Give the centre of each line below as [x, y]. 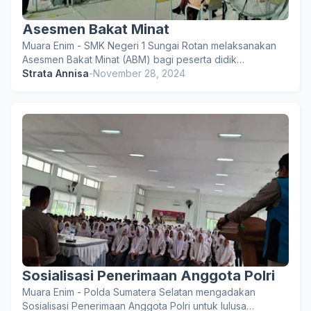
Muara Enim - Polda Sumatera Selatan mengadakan [139, 292]
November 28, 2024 [139, 73]
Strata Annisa [56, 73]
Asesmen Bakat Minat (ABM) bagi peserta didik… [133, 59]
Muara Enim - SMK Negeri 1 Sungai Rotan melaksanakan [149, 45]
